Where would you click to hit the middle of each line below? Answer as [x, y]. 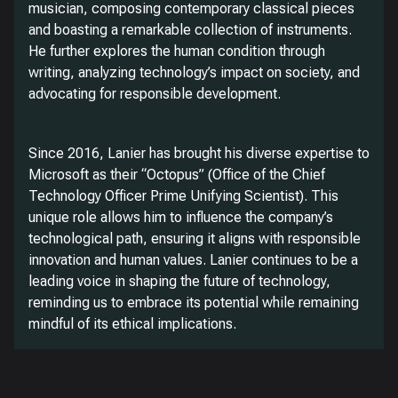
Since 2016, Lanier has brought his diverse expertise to [199, 153]
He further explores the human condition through [177, 51]
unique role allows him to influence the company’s [181, 217]
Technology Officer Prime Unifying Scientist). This [183, 196]
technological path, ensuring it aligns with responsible [195, 239]
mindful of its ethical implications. [132, 324]
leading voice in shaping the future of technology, [179, 281]
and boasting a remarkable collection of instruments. [190, 30]
